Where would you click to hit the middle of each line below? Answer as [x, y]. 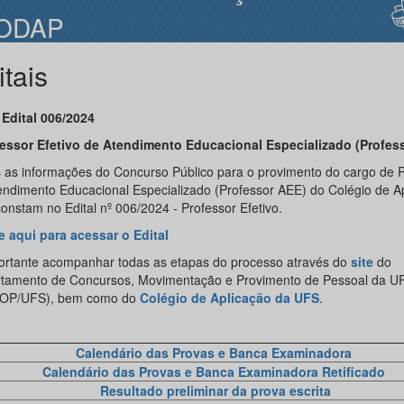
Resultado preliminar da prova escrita [216, 390]
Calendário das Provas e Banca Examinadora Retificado [216, 372]
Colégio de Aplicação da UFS [229, 298]
